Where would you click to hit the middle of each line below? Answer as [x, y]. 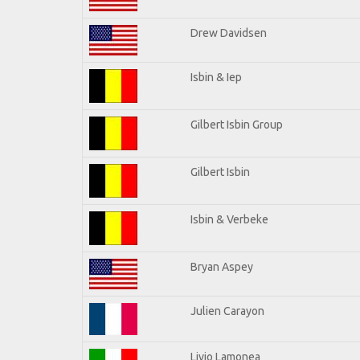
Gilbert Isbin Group [237, 124]
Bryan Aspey [222, 266]
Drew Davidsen [229, 33]
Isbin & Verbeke [229, 219]
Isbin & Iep [216, 77]
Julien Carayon [227, 311]
